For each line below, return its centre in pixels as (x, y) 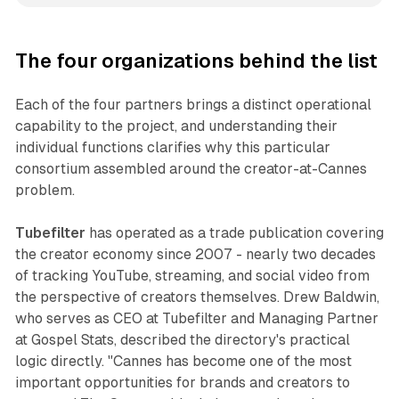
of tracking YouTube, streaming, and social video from (192, 276)
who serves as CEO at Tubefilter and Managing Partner (196, 319)
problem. (45, 191)
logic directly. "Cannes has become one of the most (183, 362)
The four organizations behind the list (196, 61)
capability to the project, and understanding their (176, 126)
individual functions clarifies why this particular (172, 148)
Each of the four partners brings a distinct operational (193, 105)
